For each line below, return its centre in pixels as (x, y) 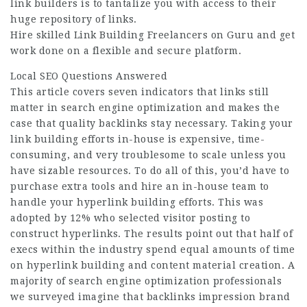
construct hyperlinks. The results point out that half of (151, 234)
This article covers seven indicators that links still (140, 92)
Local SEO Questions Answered (89, 76)
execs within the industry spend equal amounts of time (153, 249)
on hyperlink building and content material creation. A (152, 265)
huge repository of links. (74, 19)
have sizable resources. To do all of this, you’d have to (150, 171)
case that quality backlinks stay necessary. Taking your (152, 123)
